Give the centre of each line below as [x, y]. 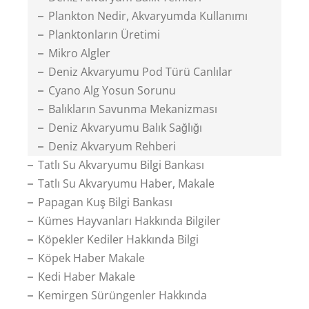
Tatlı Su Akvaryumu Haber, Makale [126, 183]
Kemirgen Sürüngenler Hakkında [122, 295]
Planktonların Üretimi [104, 34]
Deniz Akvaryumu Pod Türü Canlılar [140, 72]
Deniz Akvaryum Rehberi [112, 146]
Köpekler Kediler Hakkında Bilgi [118, 239]
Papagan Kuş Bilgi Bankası [105, 202]
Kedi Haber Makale [87, 277]
